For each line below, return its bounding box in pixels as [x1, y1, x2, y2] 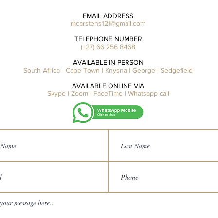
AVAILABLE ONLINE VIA [72, 82, 144, 90]
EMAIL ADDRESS [83, 12, 133, 19]
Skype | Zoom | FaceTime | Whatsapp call [47, 90, 169, 97]
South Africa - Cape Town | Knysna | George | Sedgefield [23, 66, 193, 74]
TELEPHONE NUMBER [74, 35, 142, 43]
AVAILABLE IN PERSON [73, 58, 144, 66]
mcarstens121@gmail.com [71, 19, 145, 27]
